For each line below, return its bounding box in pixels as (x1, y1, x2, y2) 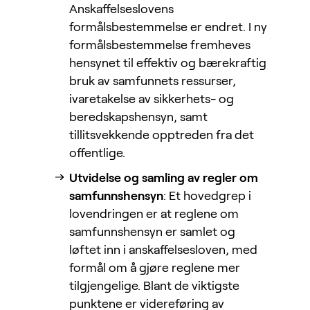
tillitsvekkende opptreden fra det (69, 128, 254, 143)
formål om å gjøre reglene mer (69, 261, 240, 275)
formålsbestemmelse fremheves (69, 38, 250, 53)
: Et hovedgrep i (163, 189, 251, 203)
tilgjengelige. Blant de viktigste (69, 279, 239, 293)
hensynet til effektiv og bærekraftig (69, 56, 266, 71)
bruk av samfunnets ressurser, (69, 74, 236, 89)
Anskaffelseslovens (69, 2, 174, 17)
